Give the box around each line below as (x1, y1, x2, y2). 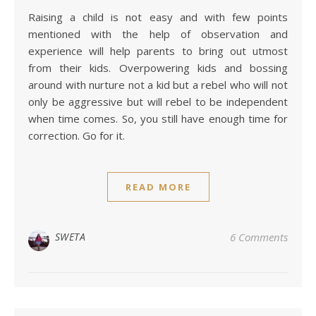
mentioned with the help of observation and (28, 27, 288, 42)
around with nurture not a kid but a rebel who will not (28, 78, 288, 92)
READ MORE (125, 181, 191, 194)
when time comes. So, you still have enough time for (28, 111, 288, 126)
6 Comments (230, 230, 288, 245)
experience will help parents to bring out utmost (28, 44, 288, 59)
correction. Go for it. (28, 128, 125, 143)
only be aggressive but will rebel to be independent (28, 95, 288, 109)
